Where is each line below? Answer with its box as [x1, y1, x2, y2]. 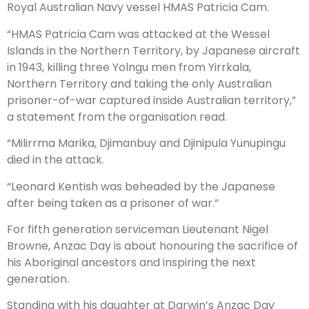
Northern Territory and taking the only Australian [7, 75, 272, 92]
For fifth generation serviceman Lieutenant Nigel [7, 221, 268, 237]
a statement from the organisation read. [7, 108, 227, 125]
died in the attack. [7, 152, 104, 168]
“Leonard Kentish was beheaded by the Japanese [7, 178, 275, 195]
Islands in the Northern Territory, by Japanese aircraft [7, 42, 300, 59]
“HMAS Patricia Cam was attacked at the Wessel [7, 26, 270, 42]
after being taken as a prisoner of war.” [7, 195, 219, 211]
